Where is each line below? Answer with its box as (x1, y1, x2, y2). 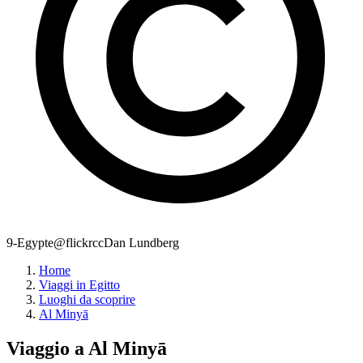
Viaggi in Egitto (39, 278, 120, 293)
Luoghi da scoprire (39, 293, 135, 307)
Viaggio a (6, 338, 88, 360)
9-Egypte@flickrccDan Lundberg (6, 236, 179, 250)
